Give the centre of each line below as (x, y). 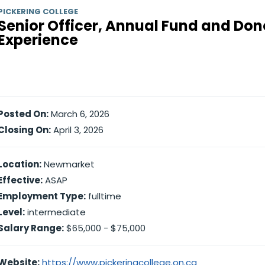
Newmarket (68, 164)
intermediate (55, 212)
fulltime (104, 196)
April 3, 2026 (77, 130)
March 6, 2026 (79, 114)
